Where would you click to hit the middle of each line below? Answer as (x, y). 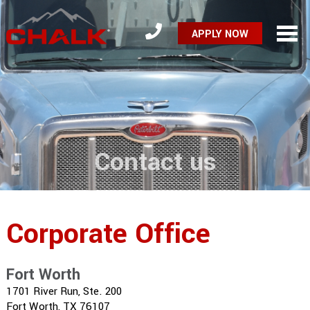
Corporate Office (108, 234)
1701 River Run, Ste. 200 (64, 291)
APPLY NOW (220, 34)
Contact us (155, 162)
